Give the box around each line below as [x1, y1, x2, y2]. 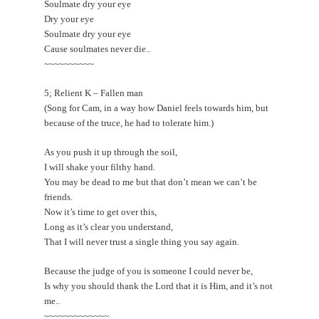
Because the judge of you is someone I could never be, [44, 265, 253, 276]
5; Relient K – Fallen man [44, 87, 144, 98]
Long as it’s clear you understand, [44, 221, 174, 232]
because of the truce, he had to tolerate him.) [44, 117, 214, 128]
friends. [44, 191, 73, 202]
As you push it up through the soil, [44, 146, 178, 157]
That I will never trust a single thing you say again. [44, 236, 240, 247]
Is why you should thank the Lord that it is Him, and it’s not [44, 280, 273, 291]
